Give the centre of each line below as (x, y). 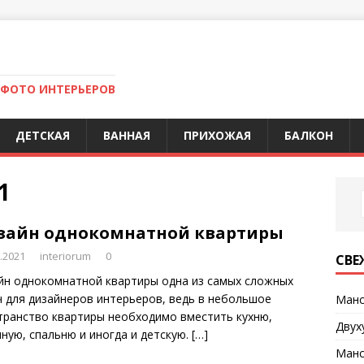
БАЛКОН (309, 135)
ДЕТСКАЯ (43, 135)
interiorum (65, 256)
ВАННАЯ (127, 135)
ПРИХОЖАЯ (217, 135)
